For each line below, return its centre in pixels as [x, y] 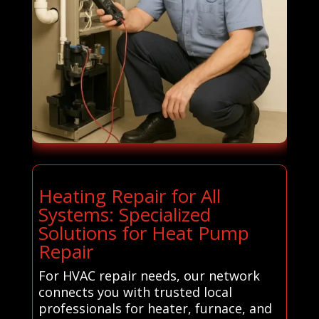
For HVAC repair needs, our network [149, 275]
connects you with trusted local [135, 292]
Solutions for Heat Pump [143, 232]
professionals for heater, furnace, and [155, 308]
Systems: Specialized [124, 214]
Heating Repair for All [129, 195]
